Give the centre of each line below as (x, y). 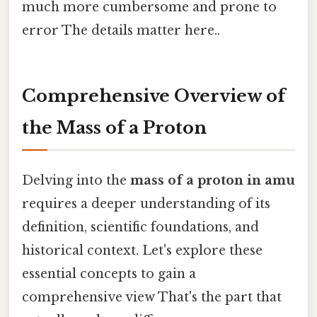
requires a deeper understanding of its (146, 203)
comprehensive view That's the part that (152, 297)
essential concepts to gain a (109, 273)
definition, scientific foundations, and (140, 227)
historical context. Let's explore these (142, 250)
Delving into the (76, 180)
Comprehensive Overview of (154, 96)
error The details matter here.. (121, 30)
